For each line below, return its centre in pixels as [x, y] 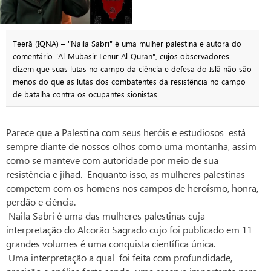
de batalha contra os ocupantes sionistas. [86, 94]
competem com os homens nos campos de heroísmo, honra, [132, 188]
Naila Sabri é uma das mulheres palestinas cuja [106, 216]
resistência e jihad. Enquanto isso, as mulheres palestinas [126, 174]
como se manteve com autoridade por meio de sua [112, 160]
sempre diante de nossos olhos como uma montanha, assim [131, 146]
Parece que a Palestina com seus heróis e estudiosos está [126, 132]
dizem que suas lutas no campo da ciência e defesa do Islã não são [132, 68]
